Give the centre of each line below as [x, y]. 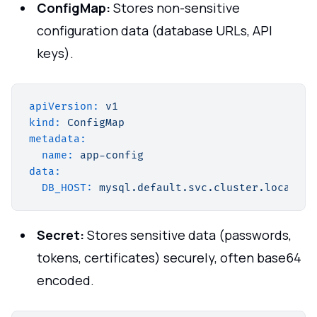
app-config [112, 155]
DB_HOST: [67, 188]
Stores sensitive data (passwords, [188, 235]
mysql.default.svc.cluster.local [198, 188]
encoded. [65, 280]
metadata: [58, 139]
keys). [55, 53]
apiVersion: [64, 106]
